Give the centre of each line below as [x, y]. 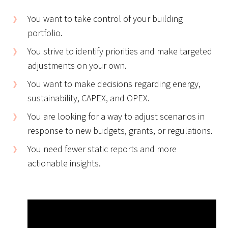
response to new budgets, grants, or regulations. [120, 131]
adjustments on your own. [77, 66]
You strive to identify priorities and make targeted [120, 52]
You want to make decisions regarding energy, [114, 84]
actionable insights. [64, 164]
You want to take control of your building [105, 19]
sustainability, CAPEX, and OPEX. [89, 98]
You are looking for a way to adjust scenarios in [116, 117]
